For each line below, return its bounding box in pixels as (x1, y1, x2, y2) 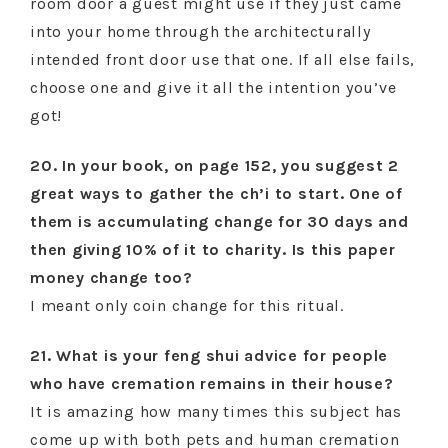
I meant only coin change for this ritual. (30, 296, 344, 315)
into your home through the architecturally (30, 22, 371, 41)
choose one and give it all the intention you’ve (30, 78, 397, 97)
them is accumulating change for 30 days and (30, 212, 409, 231)
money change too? (30, 268, 193, 287)
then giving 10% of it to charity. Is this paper (30, 240, 396, 259)
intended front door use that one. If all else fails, (30, 50, 415, 69)
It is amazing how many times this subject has (30, 402, 402, 421)
